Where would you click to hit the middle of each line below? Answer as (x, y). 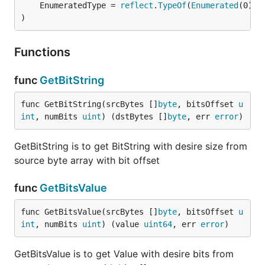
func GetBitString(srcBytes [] (89, 104)
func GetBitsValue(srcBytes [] (89, 212)
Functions (44, 52)
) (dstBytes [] (134, 117)
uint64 (158, 224)
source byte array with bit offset (87, 160)
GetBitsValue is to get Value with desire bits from (124, 254)
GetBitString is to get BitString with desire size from (131, 146)
